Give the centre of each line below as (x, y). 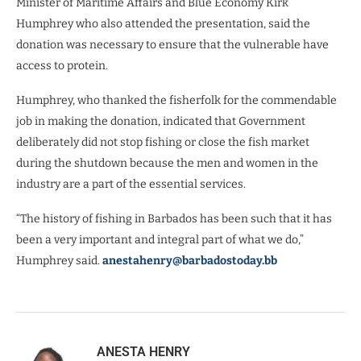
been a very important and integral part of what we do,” (160, 239)
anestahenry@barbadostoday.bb (190, 260)
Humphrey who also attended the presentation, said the (163, 23)
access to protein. (62, 65)
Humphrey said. (59, 260)
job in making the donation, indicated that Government (161, 121)
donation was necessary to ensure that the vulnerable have (172, 44)
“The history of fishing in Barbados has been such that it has (174, 218)
